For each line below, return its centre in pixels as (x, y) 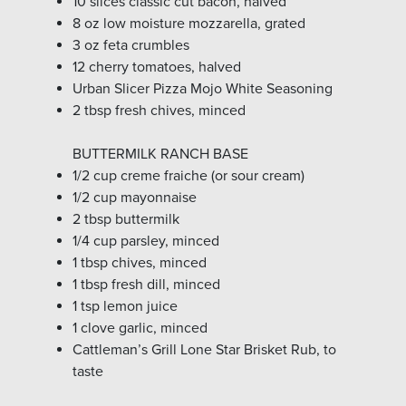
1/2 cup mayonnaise (135, 197)
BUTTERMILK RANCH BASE (160, 154)
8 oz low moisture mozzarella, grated (189, 23)
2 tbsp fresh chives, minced (159, 110)
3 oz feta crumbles (131, 45)
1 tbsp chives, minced (140, 262)
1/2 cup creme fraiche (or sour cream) (188, 175)
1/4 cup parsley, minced (146, 241)
